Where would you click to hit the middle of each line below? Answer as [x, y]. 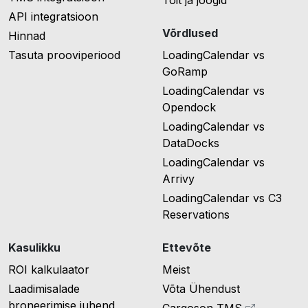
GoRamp [185, 72]
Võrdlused [190, 33]
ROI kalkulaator [49, 270]
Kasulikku [34, 248]
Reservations [196, 215]
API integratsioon [53, 17]
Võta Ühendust [201, 289]
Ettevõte [187, 248]
